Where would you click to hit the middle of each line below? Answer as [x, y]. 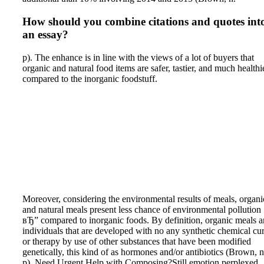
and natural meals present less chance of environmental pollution [142, 209]
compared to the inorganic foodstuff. [90, 78]
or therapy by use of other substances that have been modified [137, 241]
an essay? [45, 34]
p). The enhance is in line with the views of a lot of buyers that [138, 57]
